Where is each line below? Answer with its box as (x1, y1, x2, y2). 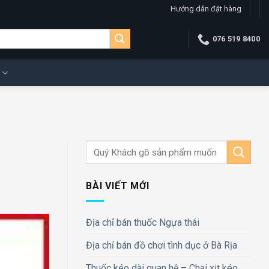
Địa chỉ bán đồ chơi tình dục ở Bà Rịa (86, 239, 237, 251)
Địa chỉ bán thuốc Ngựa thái (86, 216, 199, 228)
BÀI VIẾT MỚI (86, 180, 150, 192)
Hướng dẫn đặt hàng (170, 4, 241, 13)
